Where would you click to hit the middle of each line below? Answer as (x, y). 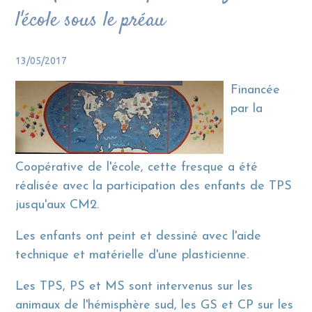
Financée (256, 91)
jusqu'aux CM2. (57, 205)
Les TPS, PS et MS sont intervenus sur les (134, 287)
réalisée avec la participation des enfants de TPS (154, 187)
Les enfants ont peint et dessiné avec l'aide (139, 237)
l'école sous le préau (91, 21)
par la (247, 109)
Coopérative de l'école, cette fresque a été (137, 168)
